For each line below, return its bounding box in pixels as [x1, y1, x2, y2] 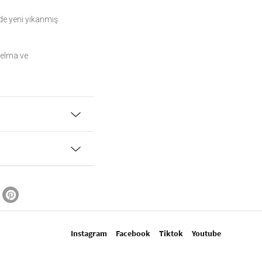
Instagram [70, 228, 107, 239]
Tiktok [158, 228, 183, 239]
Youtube [191, 228, 221, 239]
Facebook [115, 228, 150, 239]
